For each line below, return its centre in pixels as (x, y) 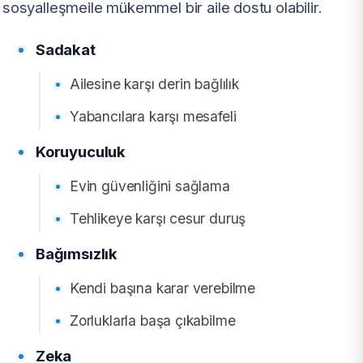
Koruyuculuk (81, 151)
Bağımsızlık (77, 253)
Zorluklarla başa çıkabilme (153, 320)
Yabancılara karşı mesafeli (153, 116)
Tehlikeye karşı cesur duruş (158, 218)
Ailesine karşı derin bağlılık (154, 83)
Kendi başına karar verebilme (163, 288)
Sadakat (66, 49)
